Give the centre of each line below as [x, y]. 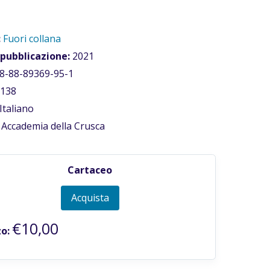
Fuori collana [32, 39]
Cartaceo [90, 170]
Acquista [90, 198]
